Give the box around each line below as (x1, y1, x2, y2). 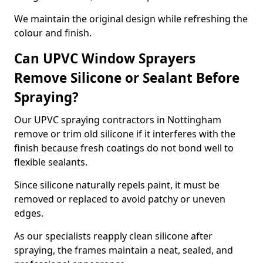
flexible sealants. (14, 156, 87, 168)
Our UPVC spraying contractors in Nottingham (14, 113, 221, 126)
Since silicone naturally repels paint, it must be (14, 178, 220, 191)
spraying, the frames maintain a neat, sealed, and (14, 244, 233, 257)
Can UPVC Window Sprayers (14, 49, 195, 68)
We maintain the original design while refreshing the (14, 12, 248, 25)
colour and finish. (14, 26, 92, 39)
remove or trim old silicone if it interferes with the (14, 127, 235, 140)
